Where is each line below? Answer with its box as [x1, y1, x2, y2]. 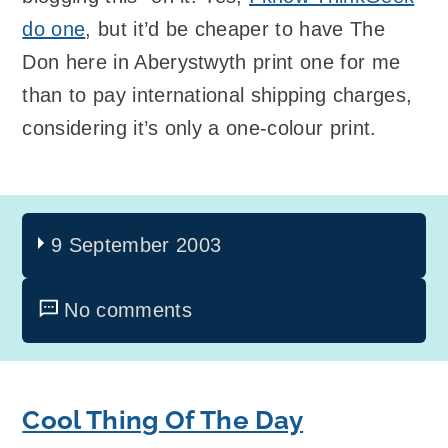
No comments [64, 299, 192, 322]
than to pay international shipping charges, [22, 84, 413, 106]
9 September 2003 [51, 234, 222, 257]
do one [22, 18, 86, 40]
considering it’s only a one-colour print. [22, 117, 377, 139]
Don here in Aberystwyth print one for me [22, 51, 401, 73]
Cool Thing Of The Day [22, 405, 304, 436]
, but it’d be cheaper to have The [85, 18, 385, 40]
